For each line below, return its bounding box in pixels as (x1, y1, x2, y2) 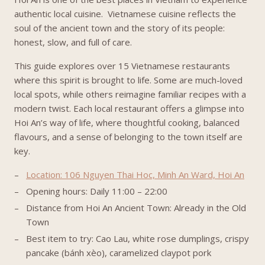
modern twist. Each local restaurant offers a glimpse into (14, 102, 244, 114)
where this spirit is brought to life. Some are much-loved (14, 74, 243, 86)
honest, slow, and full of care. (14, 36, 132, 48)
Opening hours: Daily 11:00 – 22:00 (26, 185, 167, 197)
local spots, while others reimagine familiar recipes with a (14, 88, 246, 100)
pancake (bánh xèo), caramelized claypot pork (26, 247, 211, 258)
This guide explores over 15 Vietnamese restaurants (14, 60, 230, 72)
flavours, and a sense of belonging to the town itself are (14, 131, 243, 143)
